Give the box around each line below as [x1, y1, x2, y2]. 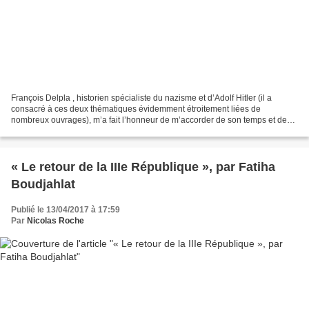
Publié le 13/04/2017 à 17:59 [11, 204, 120, 215]
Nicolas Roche [27, 215, 84, 226]
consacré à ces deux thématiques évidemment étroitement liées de [11, 103, 261, 114]
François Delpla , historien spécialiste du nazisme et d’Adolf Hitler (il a [11, 92, 272, 103]
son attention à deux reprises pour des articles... [11, 126, 190, 136]
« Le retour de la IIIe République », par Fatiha [11, 159, 275, 174]
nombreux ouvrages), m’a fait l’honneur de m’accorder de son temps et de [11, 114, 287, 125]
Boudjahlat [11, 177, 75, 191]
